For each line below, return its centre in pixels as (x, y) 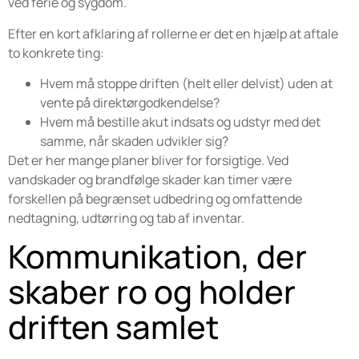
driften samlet (113, 327)
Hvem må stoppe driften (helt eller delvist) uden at (186, 84)
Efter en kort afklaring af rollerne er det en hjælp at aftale (173, 33)
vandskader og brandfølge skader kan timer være (150, 180)
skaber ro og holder (152, 292)
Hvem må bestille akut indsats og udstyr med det (180, 122)
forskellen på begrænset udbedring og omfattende (155, 199)
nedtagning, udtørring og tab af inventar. (126, 218)
